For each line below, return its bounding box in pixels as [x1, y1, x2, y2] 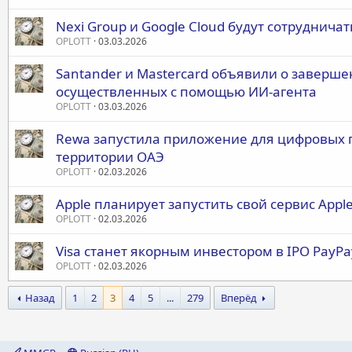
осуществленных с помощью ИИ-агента [56, 82, 317, 101]
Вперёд [221, 291, 258, 305]
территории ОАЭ [56, 148, 164, 166]
